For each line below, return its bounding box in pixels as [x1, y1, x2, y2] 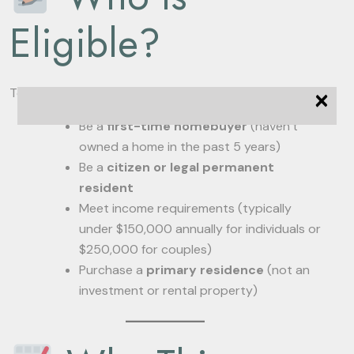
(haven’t [247, 118, 298, 134]
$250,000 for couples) [79, 241, 212, 258]
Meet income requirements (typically [79, 200, 292, 217]
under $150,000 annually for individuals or [79, 220, 321, 237]
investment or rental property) [79, 282, 258, 299]
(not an [264, 262, 310, 278]
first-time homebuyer [107, 118, 247, 134]
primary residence [146, 262, 264, 278]
